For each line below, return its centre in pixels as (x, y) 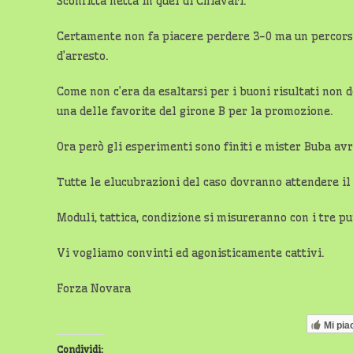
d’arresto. (83, 56)
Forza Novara (94, 288)
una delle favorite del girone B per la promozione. (195, 111)
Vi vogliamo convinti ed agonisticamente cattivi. (191, 253)
